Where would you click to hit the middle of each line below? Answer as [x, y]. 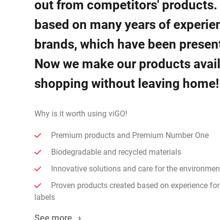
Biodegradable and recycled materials [116, 152]
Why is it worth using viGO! [81, 114]
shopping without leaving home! [127, 83]
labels [45, 197]
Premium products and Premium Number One [130, 135]
